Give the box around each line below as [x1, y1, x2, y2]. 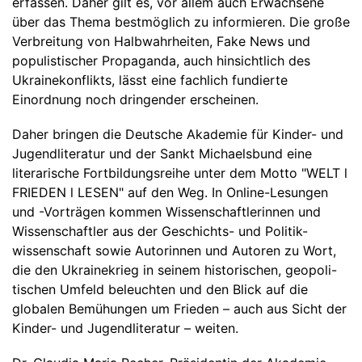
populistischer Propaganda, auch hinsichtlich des [12, 52, 310, 69]
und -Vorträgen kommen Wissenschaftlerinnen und [12, 203, 321, 220]
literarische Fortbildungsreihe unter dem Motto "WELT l [12, 164, 347, 181]
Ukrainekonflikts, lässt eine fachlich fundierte [12, 71, 288, 88]
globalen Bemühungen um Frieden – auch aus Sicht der [12, 300, 347, 317]
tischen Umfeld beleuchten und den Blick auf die [12, 280, 308, 297]
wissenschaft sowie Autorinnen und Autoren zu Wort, [12, 242, 336, 259]
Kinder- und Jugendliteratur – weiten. [12, 319, 238, 336]
